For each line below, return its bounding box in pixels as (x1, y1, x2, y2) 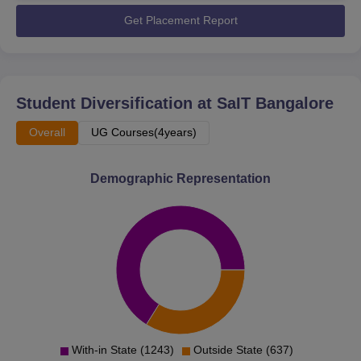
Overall (29, 125, 65, 139)
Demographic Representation (90, 171, 271, 185)
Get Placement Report (123, 14, 238, 27)
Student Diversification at (16, 93, 217, 112)
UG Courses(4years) (91, 125, 197, 139)
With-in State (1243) (71, 342, 174, 356)
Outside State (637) (193, 342, 293, 356)
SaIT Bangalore (217, 93, 334, 112)
